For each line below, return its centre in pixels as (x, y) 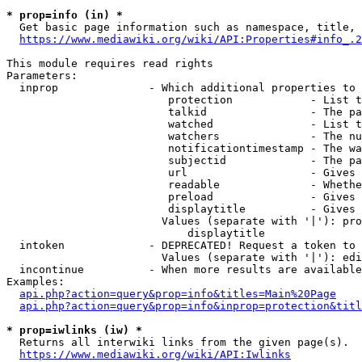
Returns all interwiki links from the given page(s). (178, 342)
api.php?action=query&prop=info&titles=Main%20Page (178, 294)
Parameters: (42, 76)
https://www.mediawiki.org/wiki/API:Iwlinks (155, 354)
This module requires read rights (110, 63)
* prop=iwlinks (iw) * (74, 330)
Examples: (36, 282)
